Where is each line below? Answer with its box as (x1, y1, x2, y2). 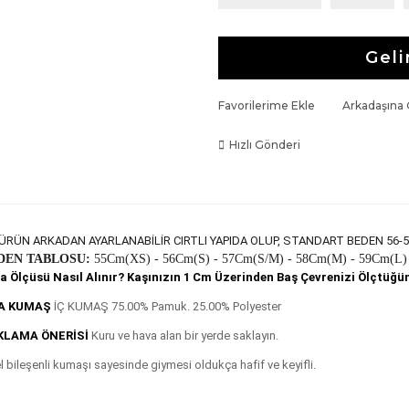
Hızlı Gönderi (229, 138, 300, 152)
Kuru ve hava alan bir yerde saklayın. (88, 329, 278, 342)
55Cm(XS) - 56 (89, 252, 175, 266)
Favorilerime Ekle (218, 99, 315, 112)
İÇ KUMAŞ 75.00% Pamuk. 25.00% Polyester (50, 299, 281, 313)
